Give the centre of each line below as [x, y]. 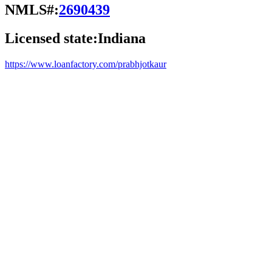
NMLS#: [32, 9]
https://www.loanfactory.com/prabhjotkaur [86, 64]
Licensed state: [51, 38]
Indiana [122, 38]
